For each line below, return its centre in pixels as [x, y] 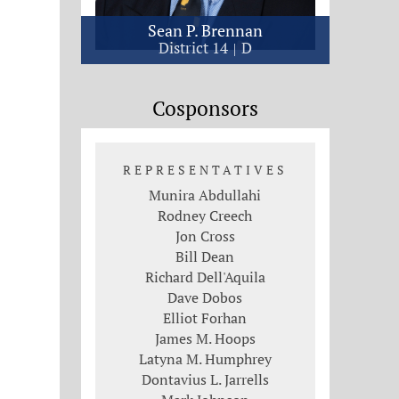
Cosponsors [205, 108]
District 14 [195, 48]
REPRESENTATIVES [205, 169]
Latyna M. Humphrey [205, 358]
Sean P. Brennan [205, 31]
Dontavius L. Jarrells [205, 379]
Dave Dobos [205, 297]
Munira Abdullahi [205, 195]
